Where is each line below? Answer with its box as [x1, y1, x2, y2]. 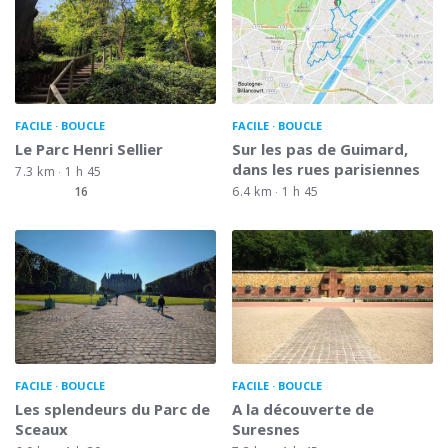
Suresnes [232, 418, 300, 439]
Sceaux [15, 418, 68, 439]
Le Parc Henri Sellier [15, 138, 163, 159]
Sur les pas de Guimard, [232, 138, 408, 159]
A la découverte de [232, 398, 374, 419]
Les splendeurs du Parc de [15, 398, 210, 419]
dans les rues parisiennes [232, 158, 420, 179]
